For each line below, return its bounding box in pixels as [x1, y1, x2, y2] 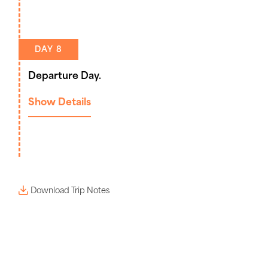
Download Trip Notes [31, 187, 109, 195]
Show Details [28, 98, 91, 108]
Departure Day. [28, 71, 101, 81]
